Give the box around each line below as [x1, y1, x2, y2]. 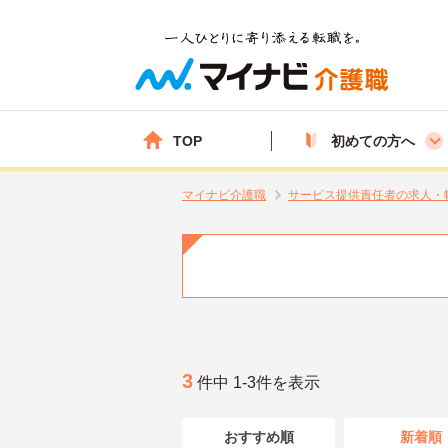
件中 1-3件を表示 [193, 373, 320, 391]
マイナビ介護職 [182, 188, 266, 202]
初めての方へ [331, 132, 415, 149]
